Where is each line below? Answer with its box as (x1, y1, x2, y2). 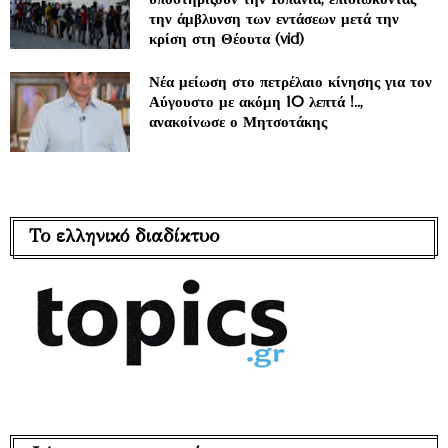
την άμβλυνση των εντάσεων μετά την (149, 9, 399, 29)
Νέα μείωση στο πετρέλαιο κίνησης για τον (149, 72, 432, 92)
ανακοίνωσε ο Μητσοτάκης (149, 112, 327, 132)
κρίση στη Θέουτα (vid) (149, 29, 304, 49)
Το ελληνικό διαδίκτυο (29, 225, 219, 248)
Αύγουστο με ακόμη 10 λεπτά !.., (149, 92, 363, 112)
